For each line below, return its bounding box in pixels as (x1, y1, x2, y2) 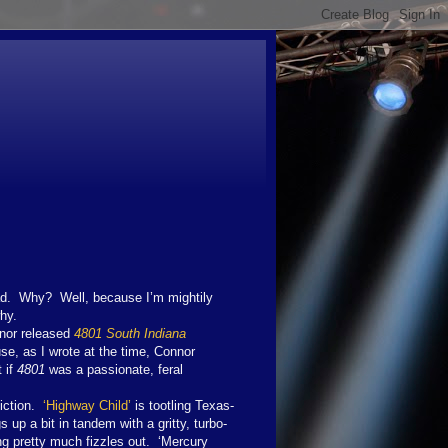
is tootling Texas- (131, 397, 234, 413)
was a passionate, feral (45, 361, 183, 377)
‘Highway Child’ (43, 397, 131, 413)
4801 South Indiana (74, 325, 186, 341)
